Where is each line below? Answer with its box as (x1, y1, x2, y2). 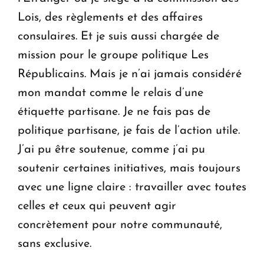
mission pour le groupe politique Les (18, 49, 209, 62)
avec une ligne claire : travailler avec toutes (18, 181, 246, 194)
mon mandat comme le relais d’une (18, 87, 203, 100)
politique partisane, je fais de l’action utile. (18, 125, 240, 137)
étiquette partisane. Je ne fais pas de (18, 106, 210, 118)
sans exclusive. (18, 238, 91, 250)
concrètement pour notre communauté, (18, 219, 222, 232)
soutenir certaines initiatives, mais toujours (18, 163, 240, 175)
